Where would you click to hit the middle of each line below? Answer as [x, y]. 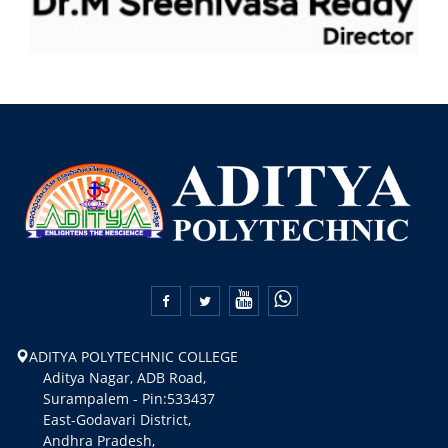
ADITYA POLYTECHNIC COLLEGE [133, 356]
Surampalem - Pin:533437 [115, 398]
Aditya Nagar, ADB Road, [110, 377]
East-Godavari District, [123, 419]
